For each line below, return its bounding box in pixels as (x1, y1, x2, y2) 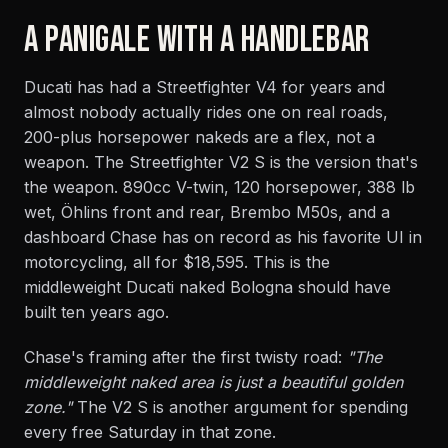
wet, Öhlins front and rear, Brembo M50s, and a (24, 202, 390, 222)
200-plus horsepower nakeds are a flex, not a (24, 127, 375, 147)
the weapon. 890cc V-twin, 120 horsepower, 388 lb (24, 177, 415, 197)
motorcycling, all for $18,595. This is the (24, 252, 330, 272)
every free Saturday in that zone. (24, 422, 276, 442)
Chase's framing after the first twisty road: (24, 347, 347, 367)
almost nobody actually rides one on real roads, (24, 102, 388, 122)
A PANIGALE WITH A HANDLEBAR (24, 19, 370, 62)
